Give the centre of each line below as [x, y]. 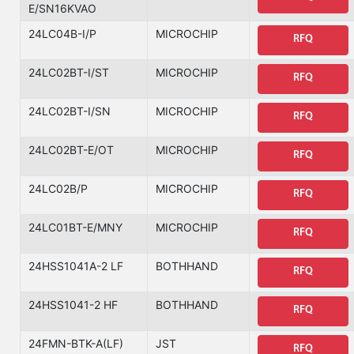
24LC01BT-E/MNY [75, 227]
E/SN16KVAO [62, 8]
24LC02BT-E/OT [71, 150]
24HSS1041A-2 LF [76, 266]
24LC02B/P [58, 188]
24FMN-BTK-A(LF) [76, 343]
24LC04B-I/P [62, 34]
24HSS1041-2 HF [73, 305]
